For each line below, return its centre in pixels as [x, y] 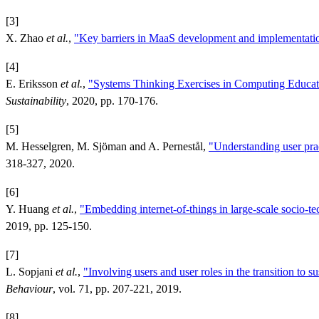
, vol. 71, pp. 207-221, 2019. [117, 288]
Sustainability [36, 100]
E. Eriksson [33, 83]
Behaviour [29, 288]
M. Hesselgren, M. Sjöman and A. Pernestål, [107, 146]
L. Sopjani [31, 271]
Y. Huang [29, 209]
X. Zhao [26, 38]
